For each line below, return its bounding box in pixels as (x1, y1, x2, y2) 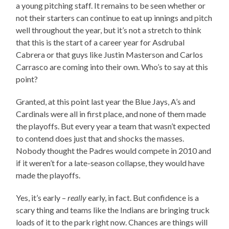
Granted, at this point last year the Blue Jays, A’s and (16, 96, 196, 106)
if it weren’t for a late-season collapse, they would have (16, 157, 205, 168)
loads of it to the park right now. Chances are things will (16, 217, 208, 227)
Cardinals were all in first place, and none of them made (16, 108, 207, 119)
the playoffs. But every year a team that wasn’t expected (16, 121, 211, 131)
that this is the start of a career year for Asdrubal (16, 37, 185, 47)
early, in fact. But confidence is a (86, 192, 199, 202)
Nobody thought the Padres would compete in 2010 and (16, 145, 212, 155)
